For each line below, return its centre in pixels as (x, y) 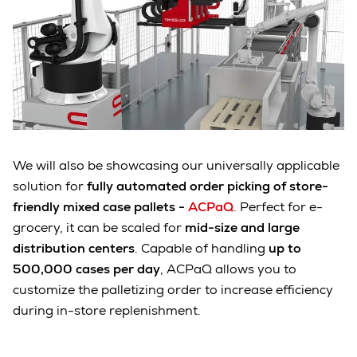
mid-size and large (242, 227)
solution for (48, 186)
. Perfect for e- (278, 206)
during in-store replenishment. (108, 310)
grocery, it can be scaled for (99, 227)
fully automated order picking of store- (206, 186)
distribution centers (74, 248)
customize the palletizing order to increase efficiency (173, 289)
